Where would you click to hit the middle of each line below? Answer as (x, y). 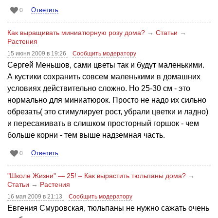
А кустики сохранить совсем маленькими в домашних (104, 76)
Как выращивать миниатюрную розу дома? (76, 32)
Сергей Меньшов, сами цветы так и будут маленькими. (106, 65)
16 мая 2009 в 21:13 (36, 196)
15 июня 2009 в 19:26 (37, 53)
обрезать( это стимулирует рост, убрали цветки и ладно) (108, 111)
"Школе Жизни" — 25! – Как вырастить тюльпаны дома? (97, 175)
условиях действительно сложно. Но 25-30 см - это (99, 88)
